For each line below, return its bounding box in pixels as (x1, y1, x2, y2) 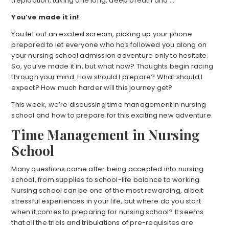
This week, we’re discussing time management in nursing (11, 100, 207, 110)
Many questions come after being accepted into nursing (11, 164, 203, 174)
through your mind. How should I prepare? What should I (11, 72, 203, 82)
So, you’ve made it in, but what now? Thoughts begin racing (11, 61, 213, 72)
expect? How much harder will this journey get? (11, 83, 173, 93)
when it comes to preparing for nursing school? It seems (11, 207, 204, 217)
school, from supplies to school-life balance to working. (11, 175, 201, 185)
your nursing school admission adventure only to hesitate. (11, 51, 209, 61)
